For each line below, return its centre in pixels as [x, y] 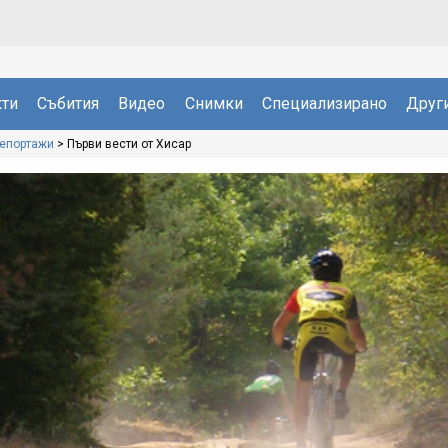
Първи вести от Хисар [129, 143]
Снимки [213, 103]
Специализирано [324, 103]
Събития [68, 103]
